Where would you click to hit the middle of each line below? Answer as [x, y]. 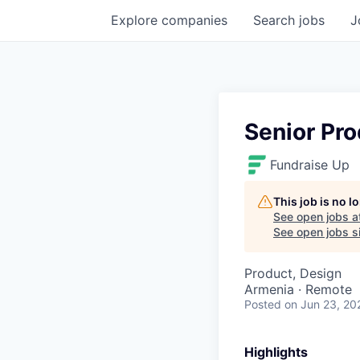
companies [194, 20]
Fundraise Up [310, 164]
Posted [263, 304]
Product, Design [293, 273]
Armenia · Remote [298, 289]
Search [276, 20]
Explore [136, 20]
